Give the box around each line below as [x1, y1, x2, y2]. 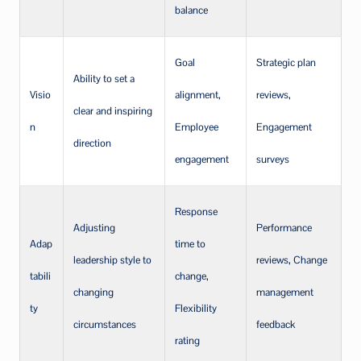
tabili [30, 269, 51, 283]
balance [175, 3, 208, 17]
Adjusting [73, 221, 115, 234]
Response [175, 205, 218, 218]
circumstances [73, 317, 136, 331]
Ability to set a [73, 72, 135, 85]
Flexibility [175, 301, 217, 315]
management [256, 285, 313, 299]
